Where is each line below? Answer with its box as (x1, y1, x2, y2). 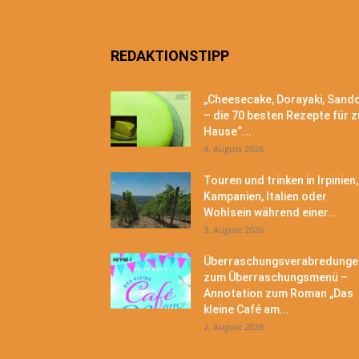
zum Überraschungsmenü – (204, 271, 348, 284)
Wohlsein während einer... (204, 206, 337, 219)
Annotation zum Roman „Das (204, 287, 353, 300)
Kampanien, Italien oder (204, 190, 327, 203)
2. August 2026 (204, 321, 264, 333)
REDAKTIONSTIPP (111, 47, 229, 64)
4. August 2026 (204, 143, 264, 155)
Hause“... (204, 125, 252, 138)
